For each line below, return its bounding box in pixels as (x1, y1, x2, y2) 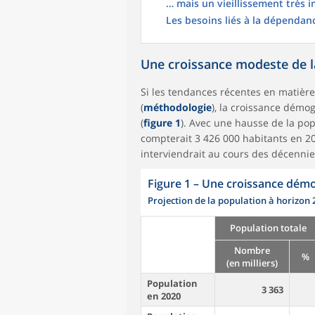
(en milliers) (226, 257, 278, 269)
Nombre (234, 244, 270, 257)
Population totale (229, 221, 307, 234)
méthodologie (143, 101, 212, 114)
